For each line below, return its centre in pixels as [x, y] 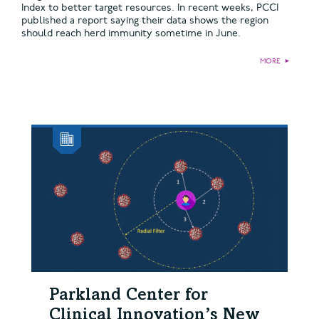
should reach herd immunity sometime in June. [131, 33]
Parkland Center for [129, 297]
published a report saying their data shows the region [145, 21]
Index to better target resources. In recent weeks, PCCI [150, 8]
